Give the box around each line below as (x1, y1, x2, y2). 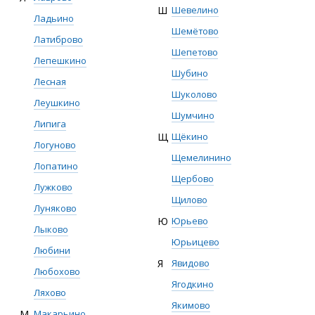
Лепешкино (34, 54, 86, 67)
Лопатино (34, 160, 78, 172)
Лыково (34, 223, 68, 236)
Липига (34, 117, 66, 130)
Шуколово (172, 88, 217, 101)
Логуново (34, 139, 76, 151)
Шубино (172, 67, 208, 79)
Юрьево (172, 214, 208, 227)
